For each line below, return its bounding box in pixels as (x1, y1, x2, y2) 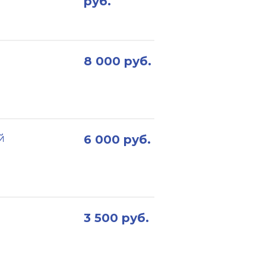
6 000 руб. (84, 132, 151, 147)
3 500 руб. (84, 211, 149, 225)
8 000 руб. (84, 54, 151, 68)
